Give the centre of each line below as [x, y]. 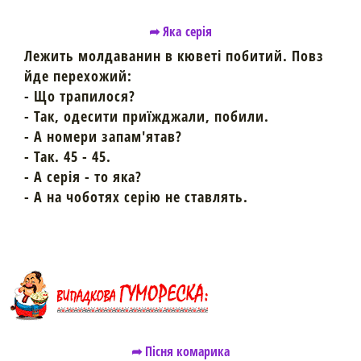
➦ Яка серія [180, 32]
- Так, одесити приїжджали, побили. [147, 116]
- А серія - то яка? [83, 177]
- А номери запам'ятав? [103, 137]
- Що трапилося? [80, 96]
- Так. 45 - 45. [68, 157]
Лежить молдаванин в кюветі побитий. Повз [174, 56]
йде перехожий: [78, 76]
